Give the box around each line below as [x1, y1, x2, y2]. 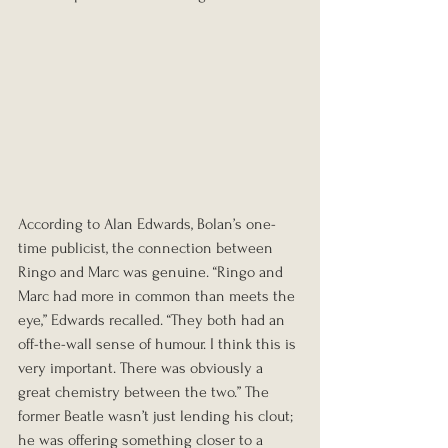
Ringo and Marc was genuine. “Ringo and [18, 262, 287, 281]
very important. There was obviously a [18, 358, 267, 377]
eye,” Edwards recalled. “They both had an [18, 310, 289, 329]
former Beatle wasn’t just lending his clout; [18, 406, 297, 425]
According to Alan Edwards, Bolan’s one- [18, 214, 276, 233]
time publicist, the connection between [18, 238, 277, 257]
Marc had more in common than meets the [18, 286, 299, 305]
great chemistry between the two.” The [18, 382, 273, 401]
